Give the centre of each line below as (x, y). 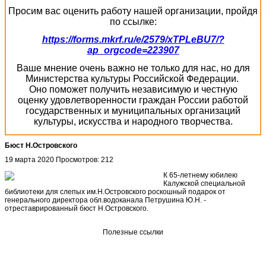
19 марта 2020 (30, 159)
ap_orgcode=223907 (133, 50)
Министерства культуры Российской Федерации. (133, 78)
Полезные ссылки (133, 232)
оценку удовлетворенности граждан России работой (133, 100)
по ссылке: (133, 21)
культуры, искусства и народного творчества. (133, 121)
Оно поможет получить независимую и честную (133, 89)
